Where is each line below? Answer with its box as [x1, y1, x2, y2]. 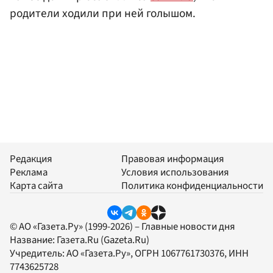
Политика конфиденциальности [121, 179, 263, 194]
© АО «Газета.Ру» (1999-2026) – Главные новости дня [10, 219, 235, 234]
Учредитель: [10, 246, 66, 261]
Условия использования [121, 165, 229, 180]
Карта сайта [10, 179, 63, 194]
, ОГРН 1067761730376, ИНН [130, 246, 249, 261]
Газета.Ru [57, 232, 99, 247]
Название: [10, 232, 57, 247]
